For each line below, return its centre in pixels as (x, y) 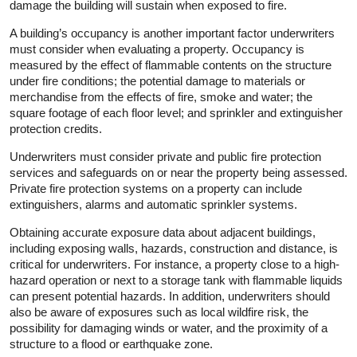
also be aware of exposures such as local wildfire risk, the (159, 312)
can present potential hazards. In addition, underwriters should (170, 296)
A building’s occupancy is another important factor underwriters (172, 33)
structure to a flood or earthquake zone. (111, 343)
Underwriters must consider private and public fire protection (165, 156)
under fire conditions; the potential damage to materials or (157, 80)
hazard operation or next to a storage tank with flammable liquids (176, 280)
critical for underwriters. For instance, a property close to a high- (175, 264)
